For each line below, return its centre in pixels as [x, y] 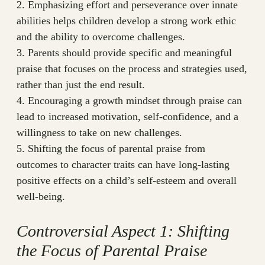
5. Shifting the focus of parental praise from [111, 149]
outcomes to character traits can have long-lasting [123, 165]
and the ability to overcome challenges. [101, 37]
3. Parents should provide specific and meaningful [124, 53]
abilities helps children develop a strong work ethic [126, 21]
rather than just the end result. [81, 85]
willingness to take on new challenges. [99, 133]
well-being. [41, 197]
